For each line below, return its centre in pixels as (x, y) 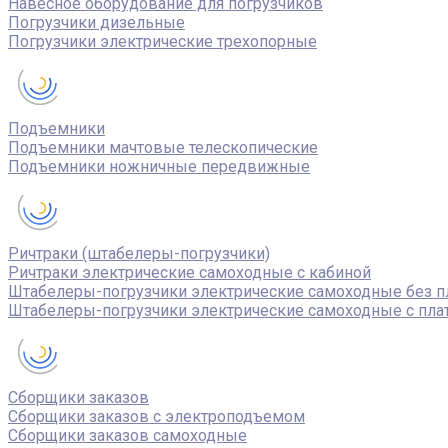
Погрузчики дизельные (96, 22)
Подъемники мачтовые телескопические (163, 147)
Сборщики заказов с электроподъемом (156, 416)
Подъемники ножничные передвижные (159, 166)
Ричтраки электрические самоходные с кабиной (189, 272)
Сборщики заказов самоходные (127, 435)
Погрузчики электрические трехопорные (162, 41)
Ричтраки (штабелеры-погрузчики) (139, 253)
